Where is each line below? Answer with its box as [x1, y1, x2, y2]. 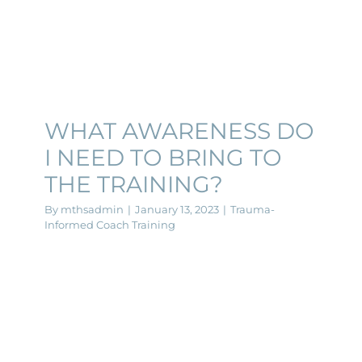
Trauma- [230, 202, 275, 216]
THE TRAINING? [44, 170, 223, 198]
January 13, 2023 [135, 202, 219, 216]
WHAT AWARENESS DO [44, 116, 314, 145]
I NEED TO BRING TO [44, 143, 282, 171]
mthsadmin [61, 202, 124, 216]
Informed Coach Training [44, 217, 175, 231]
